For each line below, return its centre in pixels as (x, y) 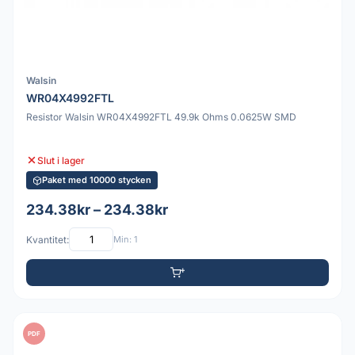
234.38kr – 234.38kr (97, 210)
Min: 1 (125, 239)
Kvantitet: (48, 239)
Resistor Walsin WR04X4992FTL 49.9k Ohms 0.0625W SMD (161, 117)
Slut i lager (61, 160)
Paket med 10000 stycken (97, 180)
